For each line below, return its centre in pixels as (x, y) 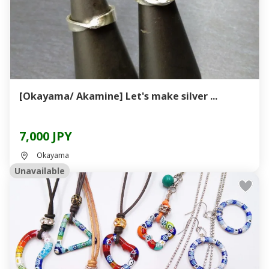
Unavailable (40, 171)
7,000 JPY (46, 136)
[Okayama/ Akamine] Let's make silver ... (118, 96)
